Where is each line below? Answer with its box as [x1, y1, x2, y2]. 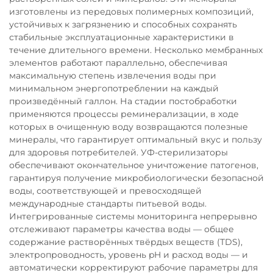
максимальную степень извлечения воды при [9, 70, 216, 81]
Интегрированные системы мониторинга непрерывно [9, 211, 257, 222]
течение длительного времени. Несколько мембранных [9, 44, 263, 55]
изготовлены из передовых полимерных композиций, [9, 6, 253, 17]
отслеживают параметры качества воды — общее [9, 224, 234, 235]
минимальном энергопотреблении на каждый [9, 83, 219, 94]
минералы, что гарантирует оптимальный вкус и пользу [9, 134, 262, 145]
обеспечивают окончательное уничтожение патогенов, [9, 160, 258, 171]
